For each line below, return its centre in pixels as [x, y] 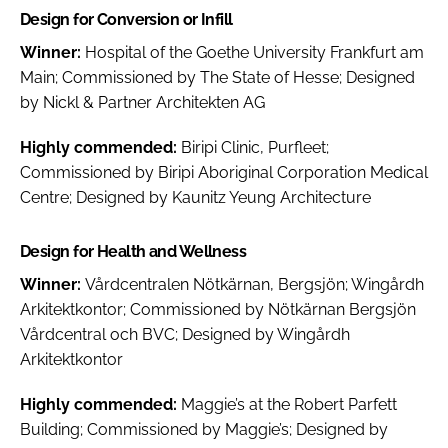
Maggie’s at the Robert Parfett [289, 404]
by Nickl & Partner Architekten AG [142, 102]
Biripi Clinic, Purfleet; [255, 147]
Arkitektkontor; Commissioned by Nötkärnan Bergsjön [218, 309]
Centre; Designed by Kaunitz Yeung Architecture [195, 197]
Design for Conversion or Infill [126, 19]
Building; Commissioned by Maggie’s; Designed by [204, 429]
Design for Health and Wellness [133, 251]
